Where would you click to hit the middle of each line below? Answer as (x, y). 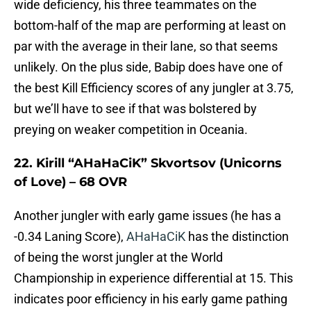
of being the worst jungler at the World (118, 258)
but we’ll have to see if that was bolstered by (135, 109)
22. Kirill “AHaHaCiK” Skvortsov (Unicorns (148, 163)
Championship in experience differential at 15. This (153, 278)
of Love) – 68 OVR (70, 182)
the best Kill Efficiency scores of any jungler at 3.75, (154, 88)
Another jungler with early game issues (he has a (148, 216)
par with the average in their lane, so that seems (146, 47)
